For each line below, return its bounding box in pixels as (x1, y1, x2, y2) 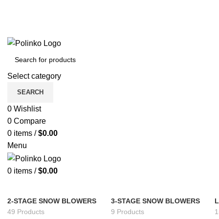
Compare (14, 117, 46, 126)
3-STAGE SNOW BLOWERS (111, 197, 200, 205)
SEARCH (17, 88, 44, 96)
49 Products (7, 207, 44, 216)
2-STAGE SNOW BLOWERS (7, 197, 96, 205)
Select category (7, 72, 61, 81)
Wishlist (14, 105, 41, 113)
